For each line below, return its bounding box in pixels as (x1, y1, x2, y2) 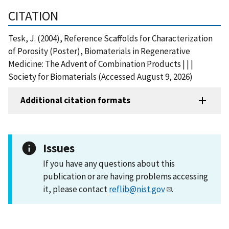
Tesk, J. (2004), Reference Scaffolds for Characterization (8, 32, 213, 44)
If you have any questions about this (43, 157, 175, 169)
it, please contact (43, 183, 109, 195)
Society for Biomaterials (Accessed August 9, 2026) (8, 71, 193, 82)
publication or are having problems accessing (43, 170, 208, 182)
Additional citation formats (20, 95, 130, 106)
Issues (43, 140, 75, 155)
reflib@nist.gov (109, 183, 165, 195)
